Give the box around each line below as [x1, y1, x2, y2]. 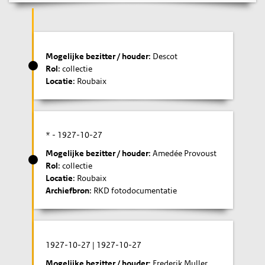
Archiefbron [46, 185, 90, 196]
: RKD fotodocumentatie [89, 185, 177, 196]
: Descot [148, 50, 178, 62]
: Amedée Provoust [148, 148, 217, 159]
